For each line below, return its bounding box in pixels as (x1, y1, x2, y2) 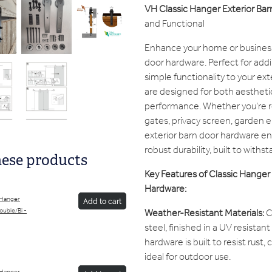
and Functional (144, 15, 205, 34)
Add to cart (83, 195, 122, 206)
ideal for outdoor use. (144, 248, 231, 267)
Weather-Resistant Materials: (144, 204, 266, 223)
